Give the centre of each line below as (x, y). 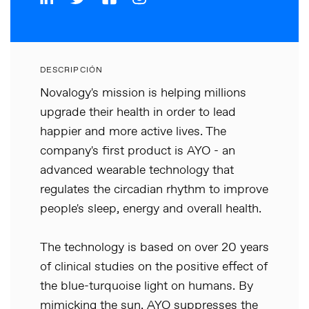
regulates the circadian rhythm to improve (154, 190)
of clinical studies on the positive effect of (154, 267)
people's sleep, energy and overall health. (151, 209)
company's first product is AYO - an (138, 151)
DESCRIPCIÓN (71, 70)
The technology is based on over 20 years (154, 248)
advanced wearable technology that (137, 170)
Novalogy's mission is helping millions (143, 93)
